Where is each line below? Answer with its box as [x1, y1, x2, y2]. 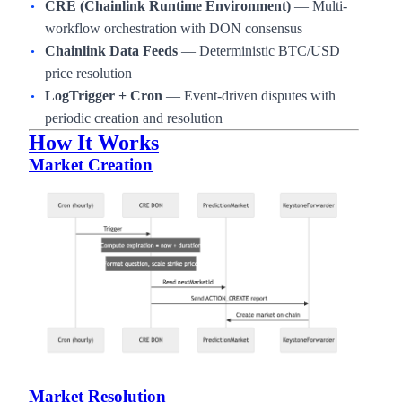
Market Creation [29, 155, 153, 174]
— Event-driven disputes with [162, 88, 336, 103]
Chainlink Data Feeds [45, 43, 178, 58]
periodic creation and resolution [45, 110, 223, 126]
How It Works [29, 131, 159, 154]
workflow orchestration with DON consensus [45, 21, 302, 36]
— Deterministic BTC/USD [178, 43, 340, 58]
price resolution [45, 66, 132, 81]
